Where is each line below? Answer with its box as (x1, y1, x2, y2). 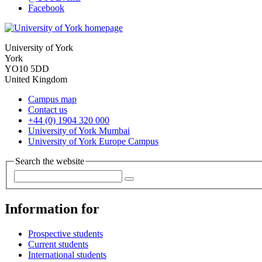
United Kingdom (5, 74, 67, 85)
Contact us (28, 105, 67, 115)
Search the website (15, 156, 84, 167)
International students (28, 249, 106, 260)
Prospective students (28, 228, 103, 239)
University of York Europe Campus (28, 136, 158, 147)
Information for (5, 201, 99, 216)
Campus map (28, 94, 77, 105)
